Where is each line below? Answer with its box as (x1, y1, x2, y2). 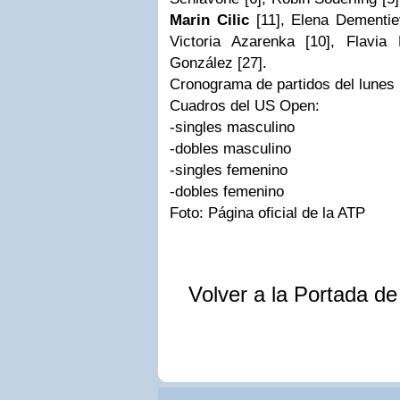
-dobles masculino (170, 139, 291, 157)
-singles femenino (170, 161, 287, 179)
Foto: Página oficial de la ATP (170, 204, 365, 221)
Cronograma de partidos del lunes (170, 75, 395, 93)
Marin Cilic (170, 11, 249, 29)
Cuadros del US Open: (170, 96, 320, 114)
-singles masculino (170, 118, 295, 136)
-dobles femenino (170, 182, 284, 200)
